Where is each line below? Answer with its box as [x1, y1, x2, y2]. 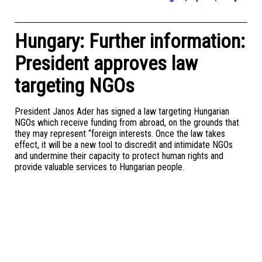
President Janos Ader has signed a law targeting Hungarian [15, 106, 229, 117]
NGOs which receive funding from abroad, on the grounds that [15, 117, 239, 128]
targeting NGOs [15, 74, 135, 97]
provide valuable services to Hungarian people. [15, 161, 184, 173]
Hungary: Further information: [15, 29, 245, 53]
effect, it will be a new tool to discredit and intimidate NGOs [15, 139, 233, 150]
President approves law [15, 51, 198, 75]
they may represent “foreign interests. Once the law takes [15, 128, 225, 139]
